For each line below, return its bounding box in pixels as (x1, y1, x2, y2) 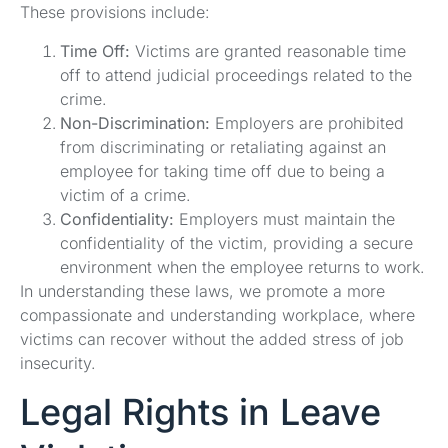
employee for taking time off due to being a (60, 160, 385, 181)
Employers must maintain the (174, 208, 395, 229)
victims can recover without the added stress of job (20, 328, 404, 349)
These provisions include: (20, 2, 210, 23)
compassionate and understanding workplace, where (20, 304, 415, 325)
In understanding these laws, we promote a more (20, 280, 385, 301)
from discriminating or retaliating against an (60, 136, 386, 157)
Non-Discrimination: (60, 112, 210, 133)
